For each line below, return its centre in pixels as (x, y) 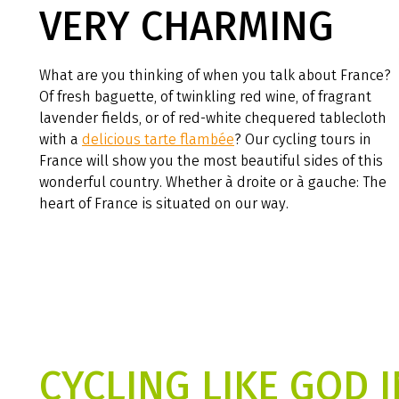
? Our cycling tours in (303, 139)
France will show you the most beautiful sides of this (211, 160)
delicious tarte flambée (158, 139)
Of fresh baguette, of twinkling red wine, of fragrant (205, 96)
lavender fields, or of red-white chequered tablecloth (213, 118)
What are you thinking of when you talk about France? (215, 75)
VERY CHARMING (187, 26)
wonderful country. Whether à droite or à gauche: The (213, 182)
